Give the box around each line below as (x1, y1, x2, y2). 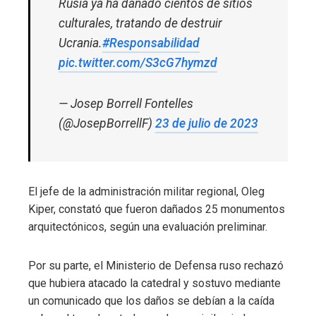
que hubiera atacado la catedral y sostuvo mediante (28, 276, 281, 291)
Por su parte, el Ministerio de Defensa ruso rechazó (28, 259, 284, 273)
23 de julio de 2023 (155, 116, 258, 131)
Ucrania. (59, 36, 102, 51)
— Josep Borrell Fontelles (59, 97, 193, 111)
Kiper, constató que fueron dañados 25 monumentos (28, 202, 285, 217)
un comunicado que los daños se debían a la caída (28, 294, 274, 308)
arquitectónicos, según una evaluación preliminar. (28, 220, 267, 234)
